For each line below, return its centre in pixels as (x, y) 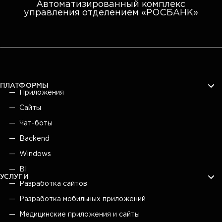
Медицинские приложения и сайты (80, 214)
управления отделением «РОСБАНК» (111, 13)
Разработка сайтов (53, 184)
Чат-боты (36, 123)
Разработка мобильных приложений (83, 199)
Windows (35, 154)
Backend (34, 139)
